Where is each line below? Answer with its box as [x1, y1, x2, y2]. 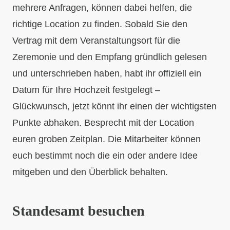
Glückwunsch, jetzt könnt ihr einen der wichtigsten [12, 101, 217, 111]
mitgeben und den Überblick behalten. [12, 166, 168, 177]
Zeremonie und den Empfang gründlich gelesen [12, 51, 207, 62]
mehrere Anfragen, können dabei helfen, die [12, 2, 192, 13]
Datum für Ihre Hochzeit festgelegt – [12, 84, 160, 95]
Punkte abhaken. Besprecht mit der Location [12, 117, 194, 128]
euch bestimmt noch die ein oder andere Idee [12, 150, 198, 161]
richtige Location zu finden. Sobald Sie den [12, 18, 187, 29]
